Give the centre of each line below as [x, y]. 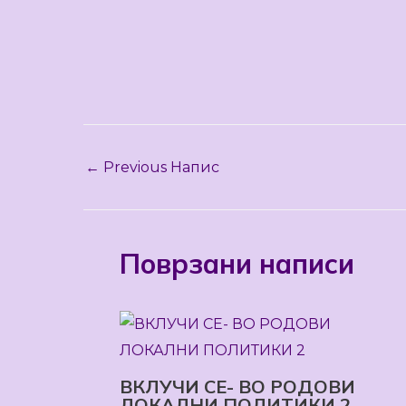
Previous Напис [159, 167]
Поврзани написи [237, 264]
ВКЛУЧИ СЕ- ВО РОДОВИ [237, 387]
